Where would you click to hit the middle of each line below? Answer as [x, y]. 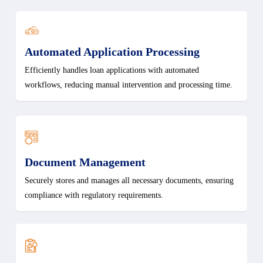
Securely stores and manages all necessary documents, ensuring [129, 181]
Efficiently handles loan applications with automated [112, 70]
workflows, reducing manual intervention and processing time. [129, 85]
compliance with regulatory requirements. [94, 195]
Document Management [85, 162]
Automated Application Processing [112, 52]
